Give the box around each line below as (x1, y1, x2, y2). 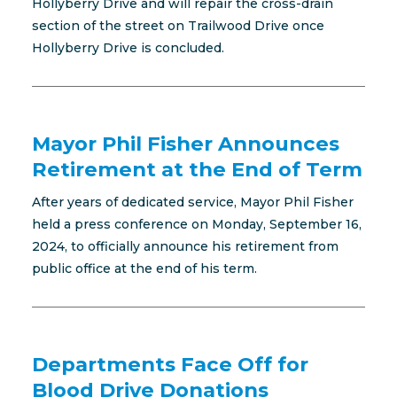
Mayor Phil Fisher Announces (31, 131, 339, 156)
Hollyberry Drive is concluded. (31, 40, 224, 56)
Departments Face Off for (31, 352, 308, 377)
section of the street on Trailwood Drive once (31, 18, 324, 34)
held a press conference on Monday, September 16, (31, 216, 362, 232)
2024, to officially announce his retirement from (31, 238, 339, 254)
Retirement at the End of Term (31, 157, 362, 182)
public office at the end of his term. (31, 261, 257, 276)
